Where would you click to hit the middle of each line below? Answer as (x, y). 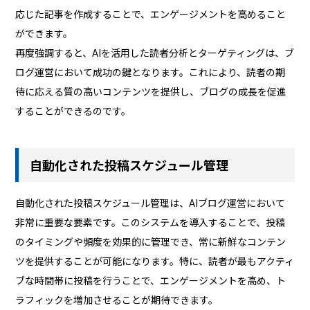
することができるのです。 (73, 111)
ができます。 (44, 34)
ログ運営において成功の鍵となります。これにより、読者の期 (151, 72)
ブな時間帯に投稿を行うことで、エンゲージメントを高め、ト (151, 280)
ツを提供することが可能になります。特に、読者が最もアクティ (155, 261)
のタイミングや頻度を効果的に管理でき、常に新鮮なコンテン (151, 241)
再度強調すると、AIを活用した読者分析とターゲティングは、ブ (155, 53)
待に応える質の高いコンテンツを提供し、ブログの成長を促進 (151, 92)
